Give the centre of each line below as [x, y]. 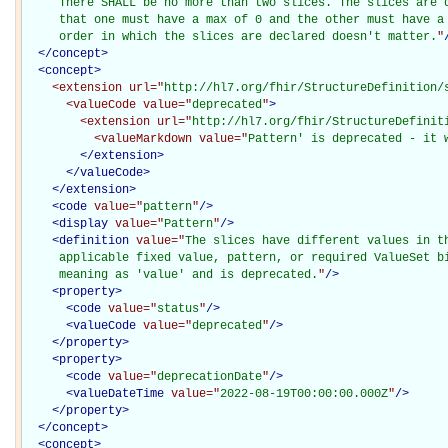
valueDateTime [118, 393]
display [83, 223]
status [178, 308]
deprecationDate [209, 376]
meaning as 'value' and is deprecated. [171, 274]
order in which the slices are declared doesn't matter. [230, 36]
